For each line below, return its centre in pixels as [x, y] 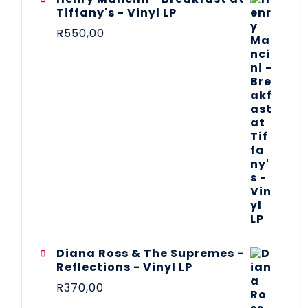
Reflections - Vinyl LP [124, 267]
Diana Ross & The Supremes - [150, 253]
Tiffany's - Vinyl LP [117, 12]
